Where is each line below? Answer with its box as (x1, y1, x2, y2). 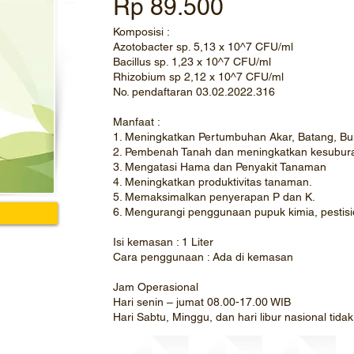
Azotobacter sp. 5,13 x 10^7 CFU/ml (113, 40, 293, 53)
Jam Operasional (113, 281, 198, 293)
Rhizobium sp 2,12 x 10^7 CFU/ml (113, 70, 284, 83)
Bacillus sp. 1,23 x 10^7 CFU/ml (113, 55, 271, 68)
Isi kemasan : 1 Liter (113, 235, 213, 248)
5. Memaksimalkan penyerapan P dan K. (113, 190, 315, 203)
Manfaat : (113, 115, 160, 128)
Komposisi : (113, 25, 170, 38)
